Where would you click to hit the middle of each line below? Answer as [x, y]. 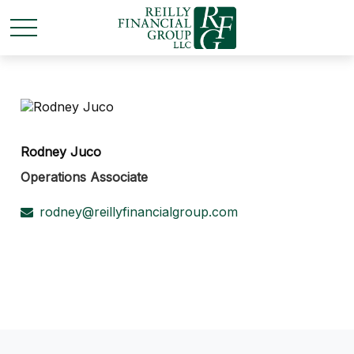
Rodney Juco [61, 152]
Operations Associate [85, 177]
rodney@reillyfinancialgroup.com [139, 212]
